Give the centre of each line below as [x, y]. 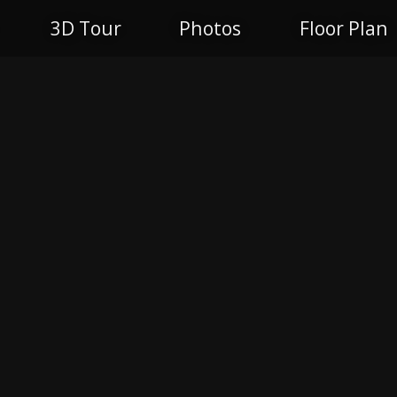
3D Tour [86, 27]
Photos [210, 27]
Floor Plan [344, 27]
